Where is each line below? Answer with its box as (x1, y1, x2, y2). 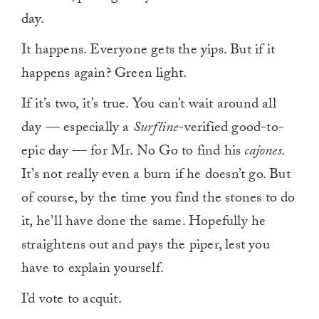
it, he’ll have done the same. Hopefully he (21, 211, 266, 236)
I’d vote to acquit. (21, 288, 125, 313)
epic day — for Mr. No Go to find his (21, 140, 245, 165)
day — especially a (21, 117, 133, 142)
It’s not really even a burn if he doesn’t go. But (21, 164, 291, 189)
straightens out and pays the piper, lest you (21, 234, 270, 259)
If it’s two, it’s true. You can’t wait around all (21, 93, 276, 118)
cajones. (244, 140, 286, 165)
